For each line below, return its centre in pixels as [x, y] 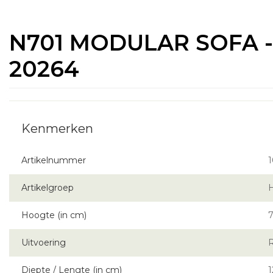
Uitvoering [44, 242]
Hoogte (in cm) [54, 215]
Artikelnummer [54, 160]
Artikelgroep [48, 187]
